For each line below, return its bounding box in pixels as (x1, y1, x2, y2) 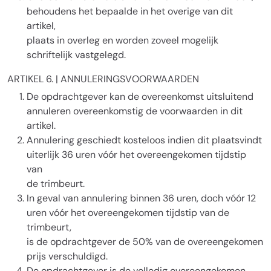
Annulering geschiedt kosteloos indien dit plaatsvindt (27, 134, 262, 146)
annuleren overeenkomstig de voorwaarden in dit (27, 105, 243, 117)
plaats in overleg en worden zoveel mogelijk (27, 34, 218, 47)
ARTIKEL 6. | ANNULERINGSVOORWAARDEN (7, 73, 199, 85)
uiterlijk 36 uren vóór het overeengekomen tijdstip (27, 148, 246, 161)
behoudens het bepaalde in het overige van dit (27, 5, 233, 18)
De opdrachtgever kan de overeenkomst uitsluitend (27, 90, 253, 103)
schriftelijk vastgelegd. (27, 48, 126, 61)
